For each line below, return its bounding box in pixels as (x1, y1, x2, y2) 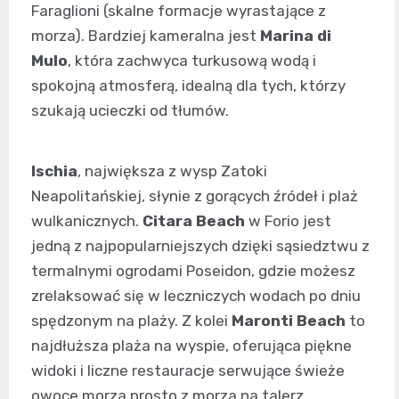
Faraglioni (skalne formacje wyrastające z (31, 2, 326, 20)
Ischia (31, 162, 77, 181)
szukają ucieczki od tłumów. (31, 102, 229, 120)
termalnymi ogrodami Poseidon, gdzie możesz (31, 262, 355, 281)
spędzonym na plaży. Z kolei (31, 312, 232, 330)
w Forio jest (245, 212, 331, 231)
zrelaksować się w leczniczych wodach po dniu (31, 287, 361, 305)
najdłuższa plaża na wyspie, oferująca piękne (31, 337, 352, 355)
